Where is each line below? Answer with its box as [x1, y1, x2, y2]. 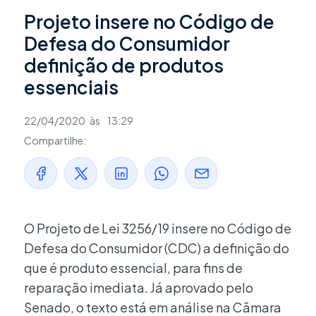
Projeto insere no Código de [24, 10, 274, 34]
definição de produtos [24, 54, 224, 78]
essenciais [24, 75, 119, 99]
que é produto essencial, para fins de [24, 260, 243, 276]
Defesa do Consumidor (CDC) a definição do [24, 240, 289, 257]
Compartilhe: [24, 134, 86, 147]
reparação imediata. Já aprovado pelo [24, 279, 253, 296]
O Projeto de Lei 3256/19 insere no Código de [24, 220, 291, 237]
